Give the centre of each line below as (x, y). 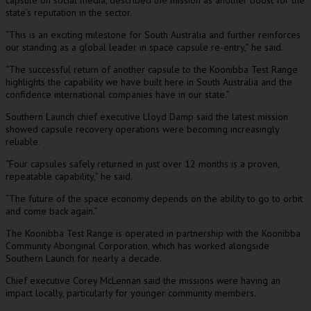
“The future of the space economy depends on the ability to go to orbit (154, 199)
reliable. (23, 142)
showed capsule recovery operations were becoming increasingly (142, 129)
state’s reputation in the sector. (69, 12)
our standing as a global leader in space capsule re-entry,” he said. (144, 47)
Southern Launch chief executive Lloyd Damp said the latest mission (147, 117)
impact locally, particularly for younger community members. (131, 293)
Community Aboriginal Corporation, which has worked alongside (137, 246)
